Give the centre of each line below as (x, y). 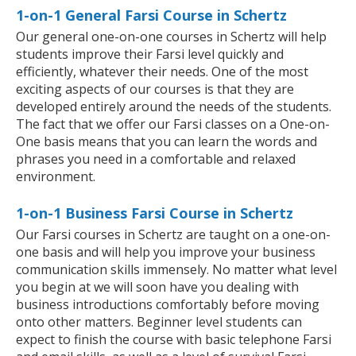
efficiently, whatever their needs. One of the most (162, 72)
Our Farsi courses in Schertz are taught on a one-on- (173, 235)
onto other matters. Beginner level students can (159, 322)
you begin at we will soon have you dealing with (157, 287)
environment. (56, 177)
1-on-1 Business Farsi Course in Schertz (155, 213)
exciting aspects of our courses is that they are (155, 89)
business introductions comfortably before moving (168, 305)
